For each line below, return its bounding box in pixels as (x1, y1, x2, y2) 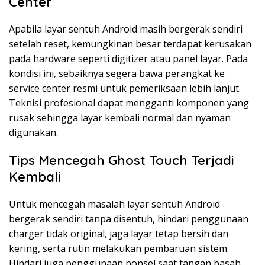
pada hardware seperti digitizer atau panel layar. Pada (9, 52, 248, 65)
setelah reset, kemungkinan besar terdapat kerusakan (9, 37, 251, 50)
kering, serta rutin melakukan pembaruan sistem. (9, 242, 229, 255)
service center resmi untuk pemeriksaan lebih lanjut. (9, 82, 241, 95)
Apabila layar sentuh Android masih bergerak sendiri (9, 22, 243, 35)
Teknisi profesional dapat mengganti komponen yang (9, 96, 249, 109)
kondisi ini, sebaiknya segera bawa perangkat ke (9, 67, 225, 80)
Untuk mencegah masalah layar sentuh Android (9, 198, 220, 211)
